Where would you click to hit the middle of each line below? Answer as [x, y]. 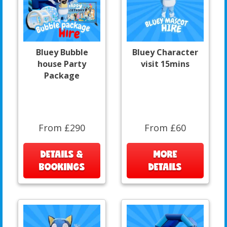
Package [62, 75]
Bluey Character [165, 52]
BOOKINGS [62, 166]
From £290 [62, 127]
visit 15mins [165, 64]
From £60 [165, 127]
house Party [62, 64]
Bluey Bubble [62, 52]
